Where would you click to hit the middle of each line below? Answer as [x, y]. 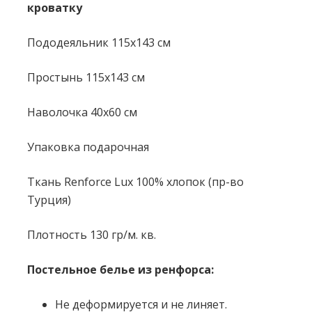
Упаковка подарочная [88, 147]
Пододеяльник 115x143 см [99, 42]
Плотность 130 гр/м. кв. [92, 235]
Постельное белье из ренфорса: [120, 270]
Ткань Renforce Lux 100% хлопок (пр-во [135, 182]
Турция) [49, 200]
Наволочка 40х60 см [82, 112]
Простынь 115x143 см [86, 77]
